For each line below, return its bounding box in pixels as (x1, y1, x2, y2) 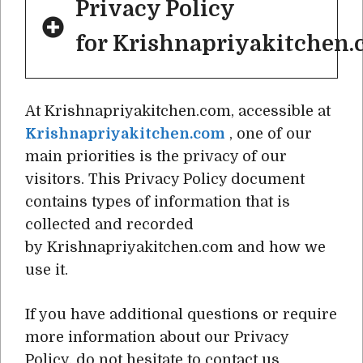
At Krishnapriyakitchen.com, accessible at (25, 103, 335, 119)
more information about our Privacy (25, 329, 288, 345)
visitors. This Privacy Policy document (25, 171, 305, 187)
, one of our (225, 126, 312, 142)
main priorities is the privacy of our (25, 148, 287, 164)
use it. (25, 262, 68, 278)
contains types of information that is (25, 194, 290, 210)
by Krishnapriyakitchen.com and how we (25, 239, 326, 255)
